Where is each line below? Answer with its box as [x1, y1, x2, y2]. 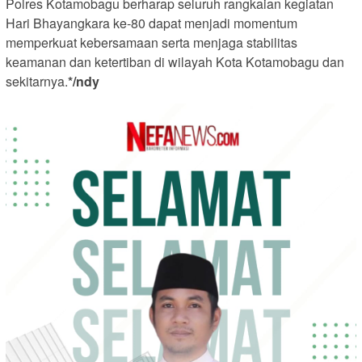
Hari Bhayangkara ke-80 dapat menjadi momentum [6, 14, 297, 33]
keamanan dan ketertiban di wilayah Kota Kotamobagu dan [6, 53, 344, 72]
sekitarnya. [6, 72, 68, 91]
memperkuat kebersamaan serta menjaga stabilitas [6, 33, 297, 53]
